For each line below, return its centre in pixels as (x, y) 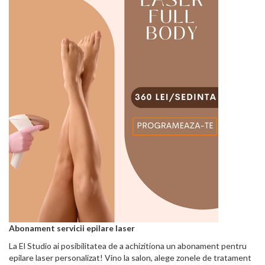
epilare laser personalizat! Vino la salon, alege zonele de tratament (130, 258)
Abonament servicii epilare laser (72, 228)
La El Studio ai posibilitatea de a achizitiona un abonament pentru (128, 246)
